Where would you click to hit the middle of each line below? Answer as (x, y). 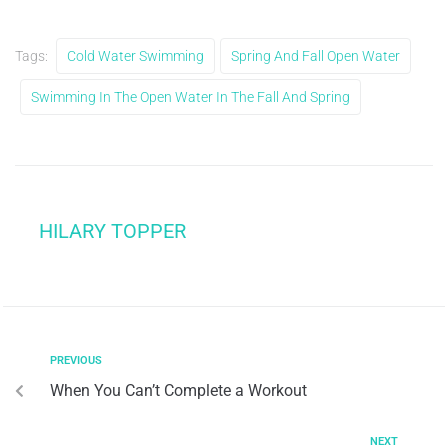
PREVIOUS (76, 360)
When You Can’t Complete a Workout (178, 390)
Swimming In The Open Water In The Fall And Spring (190, 96)
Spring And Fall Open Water (315, 55)
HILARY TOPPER (112, 230)
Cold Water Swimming (135, 55)
